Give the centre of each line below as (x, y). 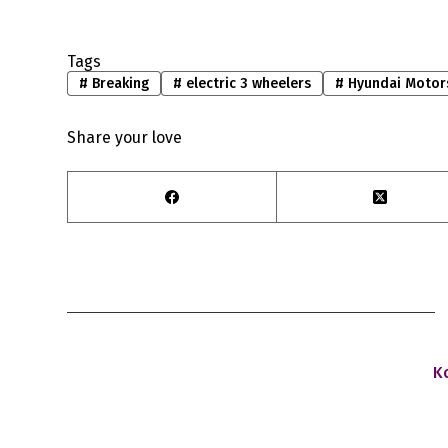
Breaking (119, 84)
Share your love (125, 138)
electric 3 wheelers (246, 84)
